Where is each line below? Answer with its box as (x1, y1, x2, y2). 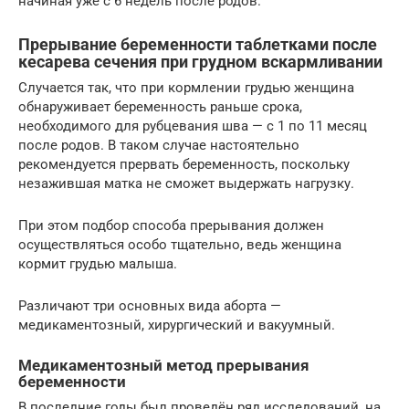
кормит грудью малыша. (18, 255, 177, 272)
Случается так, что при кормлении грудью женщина (18, 79, 354, 96)
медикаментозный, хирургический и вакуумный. (18, 316, 335, 333)
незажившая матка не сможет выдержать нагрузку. (18, 174, 354, 192)
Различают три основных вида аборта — (18, 297, 281, 314)
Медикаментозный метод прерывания (18, 356, 309, 374)
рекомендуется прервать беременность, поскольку (18, 155, 350, 173)
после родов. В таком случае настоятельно (18, 136, 299, 153)
